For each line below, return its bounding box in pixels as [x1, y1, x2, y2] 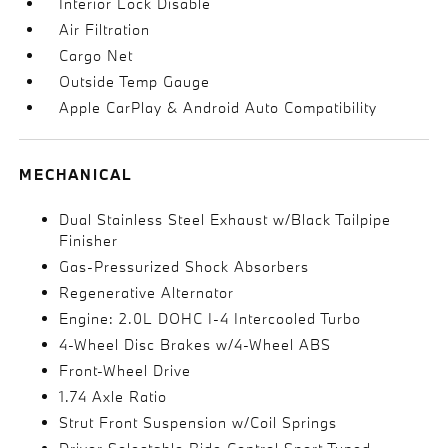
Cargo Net [59, 46, 134, 65]
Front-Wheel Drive [59, 361, 192, 380]
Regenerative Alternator [59, 283, 235, 302]
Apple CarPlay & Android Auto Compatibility [59, 98, 378, 117]
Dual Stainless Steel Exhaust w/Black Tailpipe [59, 210, 392, 229]
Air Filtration [59, 20, 151, 39]
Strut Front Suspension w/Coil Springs [59, 413, 338, 432]
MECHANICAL [19, 165, 134, 184]
